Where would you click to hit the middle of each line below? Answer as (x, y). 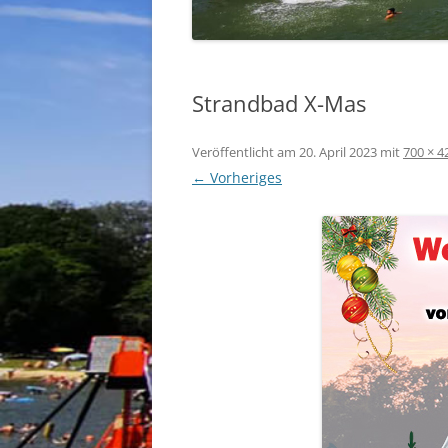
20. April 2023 (338, 151)
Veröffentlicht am (245, 151)
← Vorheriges (237, 177)
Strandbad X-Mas (279, 102)
